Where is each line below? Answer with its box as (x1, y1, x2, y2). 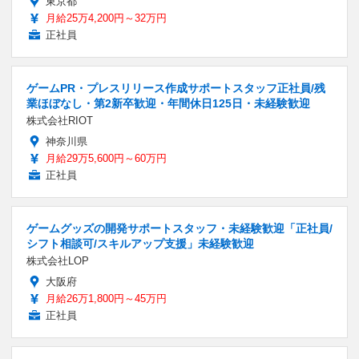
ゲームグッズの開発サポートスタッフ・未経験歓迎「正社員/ (26, 221, 333, 235)
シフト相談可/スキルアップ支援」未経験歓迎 (26, 236, 254, 250)
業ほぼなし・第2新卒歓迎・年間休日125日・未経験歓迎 (26, 96, 310, 110)
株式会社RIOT (26, 114, 93, 127)
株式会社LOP (26, 254, 89, 267)
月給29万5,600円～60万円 (46, 151, 167, 164)
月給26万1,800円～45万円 (46, 292, 167, 305)
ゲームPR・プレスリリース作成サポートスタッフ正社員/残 (26, 81, 325, 95)
